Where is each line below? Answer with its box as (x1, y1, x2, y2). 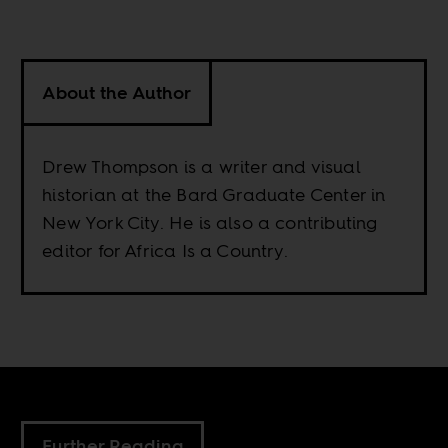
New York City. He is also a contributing (42, 210, 378, 236)
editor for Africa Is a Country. (42, 238, 288, 264)
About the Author (42, 80, 192, 106)
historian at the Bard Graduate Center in (42, 182, 386, 208)
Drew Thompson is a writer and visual (42, 154, 360, 180)
